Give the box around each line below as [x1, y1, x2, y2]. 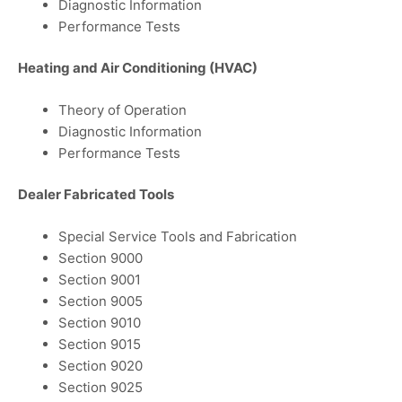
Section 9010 [58, 313, 141, 331]
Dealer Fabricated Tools [18, 186, 174, 204]
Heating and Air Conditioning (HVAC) [18, 59, 258, 77]
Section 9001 [58, 270, 141, 288]
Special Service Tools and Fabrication [58, 227, 297, 245]
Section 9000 [58, 249, 143, 267]
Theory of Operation [58, 100, 187, 118]
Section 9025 [58, 378, 143, 396]
